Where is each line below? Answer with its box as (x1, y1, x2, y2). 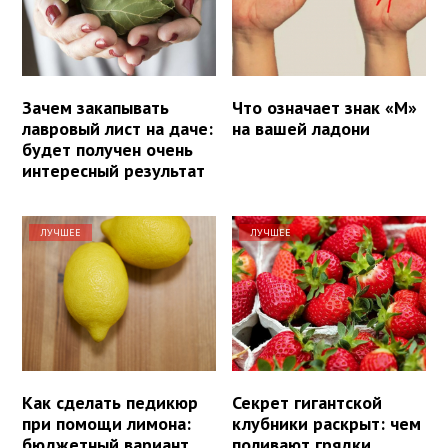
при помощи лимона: (22, 412, 191, 436)
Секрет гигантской (232, 391, 383, 415)
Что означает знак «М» (232, 95, 418, 119)
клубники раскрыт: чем (232, 412, 422, 436)
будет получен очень (22, 137, 193, 161)
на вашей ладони (232, 116, 371, 140)
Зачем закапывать (22, 95, 169, 119)
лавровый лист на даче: (22, 116, 213, 140)
